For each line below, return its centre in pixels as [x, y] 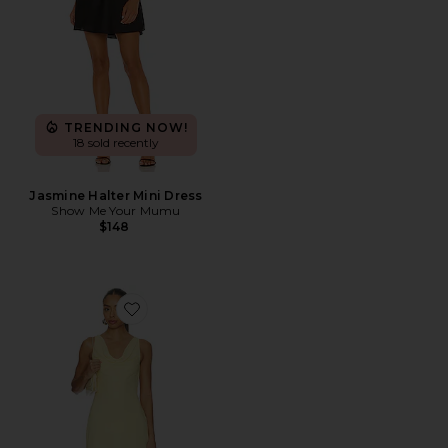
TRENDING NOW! [126, 127]
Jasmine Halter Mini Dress [116, 195]
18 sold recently [116, 142]
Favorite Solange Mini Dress [210, 320]
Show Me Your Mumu [116, 210]
